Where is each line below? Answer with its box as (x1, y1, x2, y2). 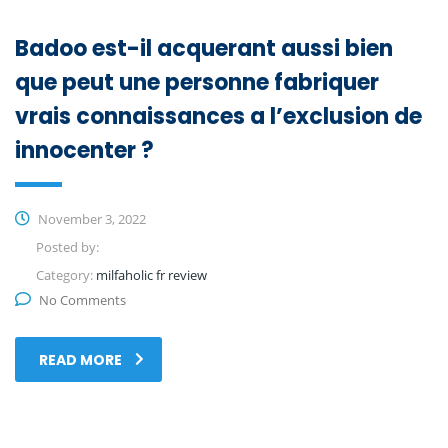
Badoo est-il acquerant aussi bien (15, 32, 393, 64)
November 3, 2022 (35, 209, 146, 228)
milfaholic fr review (96, 265, 207, 284)
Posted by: (36, 237, 99, 256)
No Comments (39, 290, 126, 309)
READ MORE (39, 349, 122, 370)
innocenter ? (15, 134, 154, 166)
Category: (36, 265, 96, 284)
